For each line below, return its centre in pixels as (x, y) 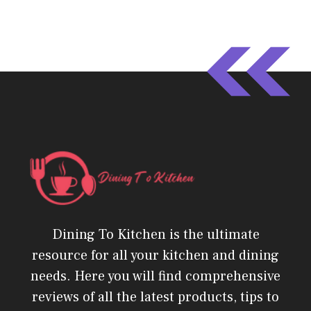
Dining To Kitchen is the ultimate (155, 235)
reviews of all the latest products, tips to (155, 297)
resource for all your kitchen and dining (155, 256)
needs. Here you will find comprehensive (155, 277)
